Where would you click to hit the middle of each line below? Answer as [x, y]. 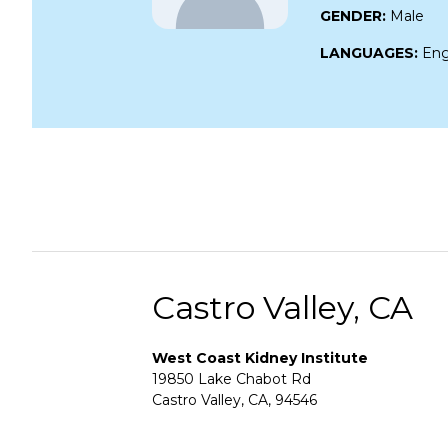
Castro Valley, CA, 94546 [234, 399]
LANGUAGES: [371, 52]
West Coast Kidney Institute [260, 357]
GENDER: [355, 15]
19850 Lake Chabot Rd [231, 378]
